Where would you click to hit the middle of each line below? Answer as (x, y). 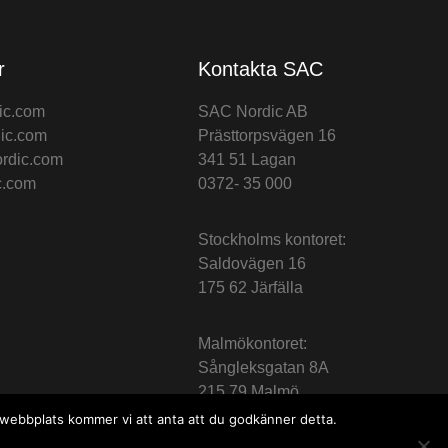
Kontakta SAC (260, 69)
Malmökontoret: (252, 343)
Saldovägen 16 (252, 263)
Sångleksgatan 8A (263, 367)
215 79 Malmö (248, 391)
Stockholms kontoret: (272, 239)
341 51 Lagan (247, 159)
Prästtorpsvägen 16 (267, 135)
